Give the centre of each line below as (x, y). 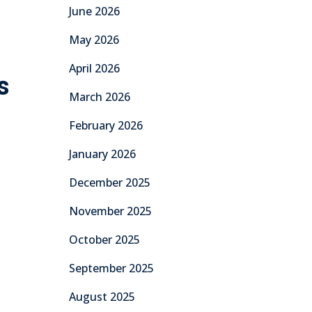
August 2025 (102, 297)
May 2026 (94, 40)
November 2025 (110, 211)
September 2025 (111, 268)
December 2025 (109, 182)
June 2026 (94, 11)
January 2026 (102, 154)
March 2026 (99, 97)
